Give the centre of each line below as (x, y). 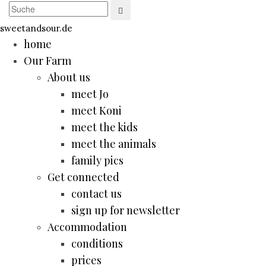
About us (69, 77)
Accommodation (87, 227)
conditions (97, 243)
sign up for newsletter (126, 210)
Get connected (83, 177)
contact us (96, 194)
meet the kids (104, 127)
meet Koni (96, 110)
